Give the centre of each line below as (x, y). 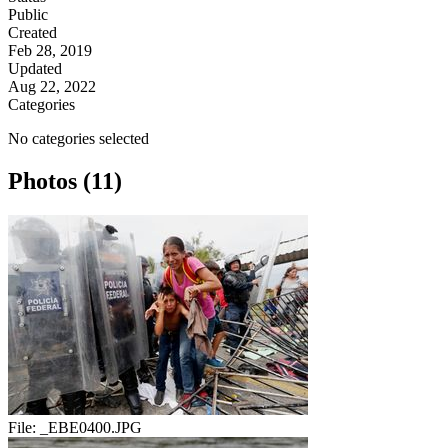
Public (28, 15)
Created (32, 33)
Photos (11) (65, 181)
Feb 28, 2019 (50, 51)
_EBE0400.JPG (91, 428)
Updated (35, 69)
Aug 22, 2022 (52, 87)
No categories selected (78, 139)
